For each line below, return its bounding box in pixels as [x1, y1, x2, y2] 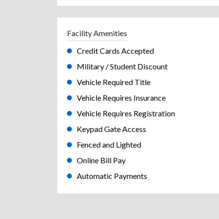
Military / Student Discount [77, 61, 168, 71]
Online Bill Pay [77, 155, 126, 165]
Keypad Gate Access [77, 124, 146, 133]
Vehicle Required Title [77, 77, 151, 87]
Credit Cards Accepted [77, 45, 154, 55]
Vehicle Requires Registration [77, 108, 175, 118]
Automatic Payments [77, 171, 147, 180]
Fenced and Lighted [77, 139, 141, 149]
